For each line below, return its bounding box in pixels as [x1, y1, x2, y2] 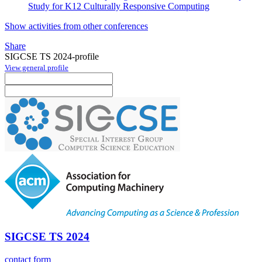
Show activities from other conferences [5, 20, 148, 31]
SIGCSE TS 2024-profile [5, 51, 99, 61]
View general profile [5, 63, 68, 72]
